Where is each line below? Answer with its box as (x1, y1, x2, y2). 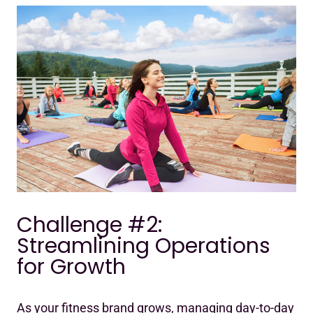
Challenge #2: (17, 210, 162, 240)
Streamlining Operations (17, 231, 270, 261)
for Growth (17, 252, 126, 282)
